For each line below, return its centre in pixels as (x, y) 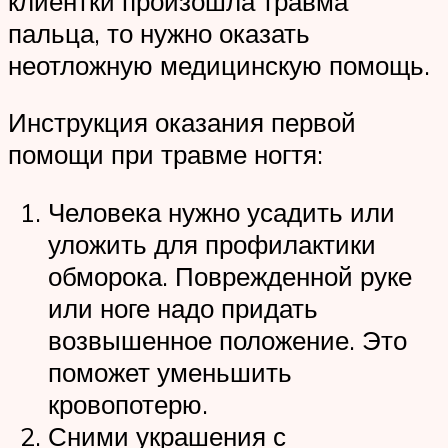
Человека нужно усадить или (221, 211)
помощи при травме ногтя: (165, 154)
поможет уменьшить (170, 371)
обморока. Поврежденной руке (230, 275)
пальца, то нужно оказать (159, 32)
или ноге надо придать (183, 307)
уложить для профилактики (212, 243)
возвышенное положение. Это (227, 339)
